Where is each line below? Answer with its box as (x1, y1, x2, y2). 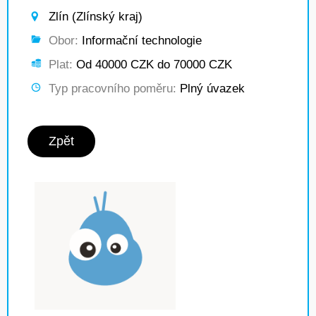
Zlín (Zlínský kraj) (49, 10, 142, 23)
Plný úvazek (176, 82, 245, 95)
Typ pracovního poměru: (49, 82, 176, 95)
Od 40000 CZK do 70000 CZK (73, 58, 232, 71)
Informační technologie (78, 34, 202, 47)
